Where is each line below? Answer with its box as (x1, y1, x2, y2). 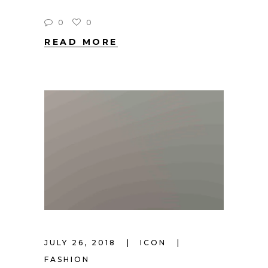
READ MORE (44, 36, 118, 48)
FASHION (44, 255, 90, 264)
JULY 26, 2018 (44, 238, 120, 248)
